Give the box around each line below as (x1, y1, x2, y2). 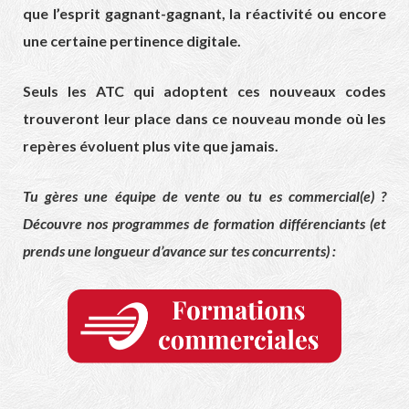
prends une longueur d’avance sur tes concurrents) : (23, 241, 336, 259)
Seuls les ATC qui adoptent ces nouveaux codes (23, 81, 386, 100)
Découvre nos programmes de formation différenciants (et (23, 214, 386, 232)
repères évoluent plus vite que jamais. (23, 136, 278, 154)
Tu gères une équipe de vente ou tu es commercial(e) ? (23, 186, 386, 204)
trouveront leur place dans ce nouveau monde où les (23, 109, 386, 127)
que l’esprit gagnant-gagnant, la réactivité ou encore (23, 4, 386, 22)
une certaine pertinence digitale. (23, 31, 241, 49)
